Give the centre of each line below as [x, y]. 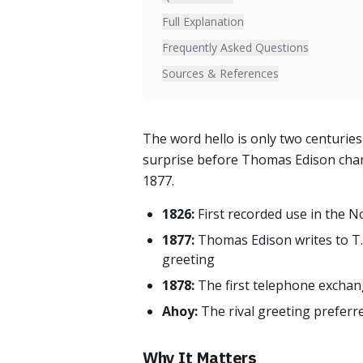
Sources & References [220, 73]
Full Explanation [203, 21]
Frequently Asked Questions [235, 47]
